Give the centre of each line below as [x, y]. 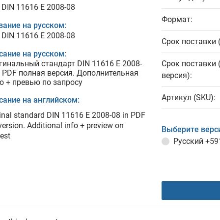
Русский [189, 141]
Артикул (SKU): [189, 97]
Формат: [177, 19]
